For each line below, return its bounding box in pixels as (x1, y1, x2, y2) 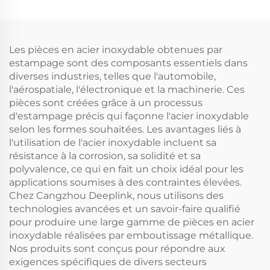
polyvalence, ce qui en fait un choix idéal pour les (9, 163, 243, 175)
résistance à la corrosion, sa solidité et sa (9, 150, 201, 162)
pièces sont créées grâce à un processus (9, 97, 202, 108)
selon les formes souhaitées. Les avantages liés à (9, 124, 241, 135)
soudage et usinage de (145, 25, 260, 36)
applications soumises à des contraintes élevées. (9, 177, 242, 188)
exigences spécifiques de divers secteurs (9, 256, 207, 268)
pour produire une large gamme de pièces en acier (9, 216, 254, 228)
